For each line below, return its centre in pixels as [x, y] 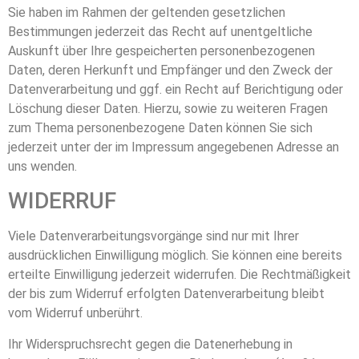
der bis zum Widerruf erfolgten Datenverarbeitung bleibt [166, 294]
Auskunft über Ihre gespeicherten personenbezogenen [161, 50]
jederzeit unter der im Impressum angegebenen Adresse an [173, 147]
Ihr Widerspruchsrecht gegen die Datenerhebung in [150, 344]
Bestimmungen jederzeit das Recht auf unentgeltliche [160, 31]
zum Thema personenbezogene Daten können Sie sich [160, 127]
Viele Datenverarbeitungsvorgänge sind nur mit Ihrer [153, 236]
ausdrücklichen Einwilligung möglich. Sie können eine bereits [175, 256]
